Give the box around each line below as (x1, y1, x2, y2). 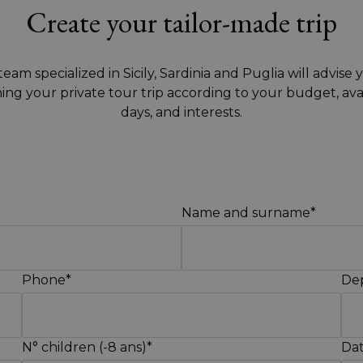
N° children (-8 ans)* (21, 340, 152, 355)
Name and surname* (181, 205, 316, 220)
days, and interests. (121, 105, 242, 120)
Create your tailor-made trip (26, 3, 337, 41)
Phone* (21, 272, 71, 288)
